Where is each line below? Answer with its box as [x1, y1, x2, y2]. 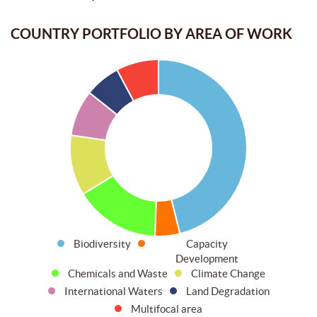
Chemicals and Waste [68, 267, 168, 279]
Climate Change [191, 267, 265, 279]
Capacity [186, 237, 228, 250]
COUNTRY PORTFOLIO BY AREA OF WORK [11, 25, 292, 42]
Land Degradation [185, 284, 270, 297]
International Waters [64, 284, 163, 297]
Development [175, 252, 238, 265]
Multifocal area [131, 302, 202, 315]
